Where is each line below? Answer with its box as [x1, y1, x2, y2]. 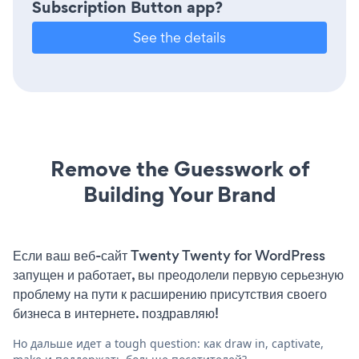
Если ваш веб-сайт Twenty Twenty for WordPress [13, 246, 325, 266]
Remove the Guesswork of [50, 154, 309, 184]
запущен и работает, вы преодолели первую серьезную [13, 265, 344, 285]
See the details [133, 28, 226, 47]
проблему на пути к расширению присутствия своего [13, 284, 327, 305]
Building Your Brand [83, 179, 276, 210]
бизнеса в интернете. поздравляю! [13, 304, 219, 324]
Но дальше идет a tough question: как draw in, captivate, [13, 336, 324, 352]
